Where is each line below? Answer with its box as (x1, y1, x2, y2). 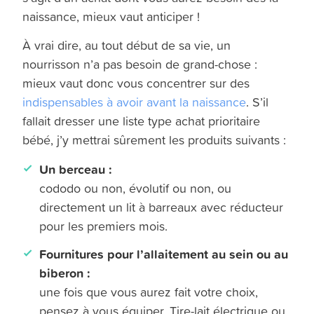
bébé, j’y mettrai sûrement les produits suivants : (22, 131, 287, 149)
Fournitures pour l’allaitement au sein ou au (39, 245, 289, 264)
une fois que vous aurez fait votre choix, (39, 283, 259, 301)
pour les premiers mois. (39, 217, 168, 235)
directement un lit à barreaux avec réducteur (39, 198, 284, 217)
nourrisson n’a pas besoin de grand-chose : (22, 55, 258, 74)
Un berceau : (39, 160, 113, 179)
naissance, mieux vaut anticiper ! (22, 8, 200, 26)
